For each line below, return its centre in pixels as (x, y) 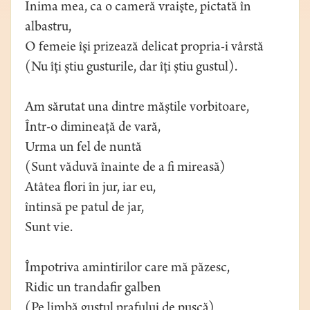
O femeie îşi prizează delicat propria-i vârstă (144, 48)
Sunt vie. (49, 229)
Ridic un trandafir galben (93, 289)
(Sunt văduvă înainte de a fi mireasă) (125, 169)
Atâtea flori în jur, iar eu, (90, 189)
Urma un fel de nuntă (83, 149)
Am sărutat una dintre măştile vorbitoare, (137, 109)
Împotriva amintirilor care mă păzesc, (127, 269)
